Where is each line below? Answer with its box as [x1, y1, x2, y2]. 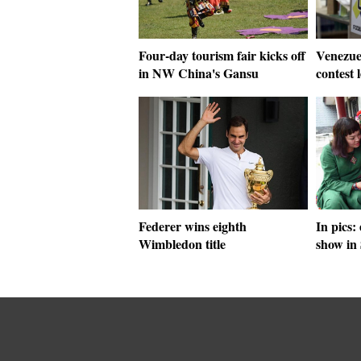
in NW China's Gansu [139, 64, 259, 82]
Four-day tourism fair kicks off [139, 46, 305, 64]
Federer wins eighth [139, 217, 247, 235]
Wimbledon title [139, 234, 226, 253]
